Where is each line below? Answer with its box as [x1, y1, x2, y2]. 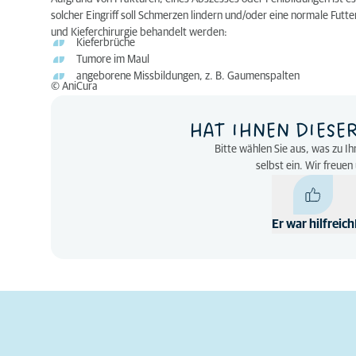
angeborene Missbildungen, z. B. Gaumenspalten [76, 71, 300, 82]
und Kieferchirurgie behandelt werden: [51, 27, 227, 38]
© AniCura [51, 81, 98, 92]
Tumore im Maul [76, 54, 149, 65]
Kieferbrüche [76, 37, 135, 48]
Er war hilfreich [271, 218, 354, 230]
